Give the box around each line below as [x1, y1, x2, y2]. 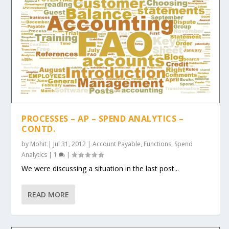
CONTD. [21, 123, 56, 135]
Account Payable [93, 140, 141, 149]
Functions [144, 140, 172, 149]
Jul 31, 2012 [53, 140, 86, 149]
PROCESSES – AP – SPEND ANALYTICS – [21, 113, 184, 125]
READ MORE [28, 190, 70, 200]
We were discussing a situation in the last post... [21, 164, 179, 174]
